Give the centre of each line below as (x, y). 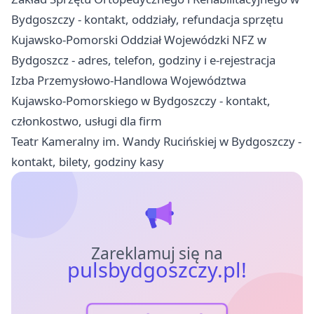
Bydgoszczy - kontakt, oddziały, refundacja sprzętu (147, 20)
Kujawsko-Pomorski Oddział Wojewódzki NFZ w (139, 40)
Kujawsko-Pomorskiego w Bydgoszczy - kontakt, (141, 101)
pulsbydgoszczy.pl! (157, 270)
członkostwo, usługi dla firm (87, 121)
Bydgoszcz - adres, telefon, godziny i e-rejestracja (143, 60)
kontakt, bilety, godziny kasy (88, 162)
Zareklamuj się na (157, 254)
